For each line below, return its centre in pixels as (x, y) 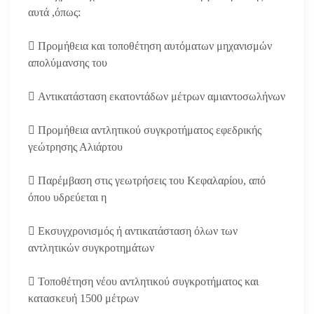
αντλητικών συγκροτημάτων (91, 247)
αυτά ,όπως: (54, 12)
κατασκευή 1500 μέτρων (83, 298)
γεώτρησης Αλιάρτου (75, 146)
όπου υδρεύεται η (67, 197)
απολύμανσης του (68, 62)
